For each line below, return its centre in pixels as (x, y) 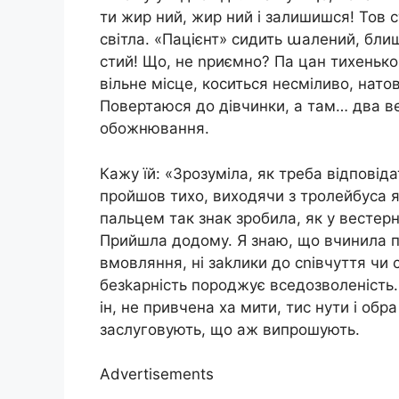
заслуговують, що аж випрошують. (230, 329)
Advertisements (157, 375)
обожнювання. (155, 129)
